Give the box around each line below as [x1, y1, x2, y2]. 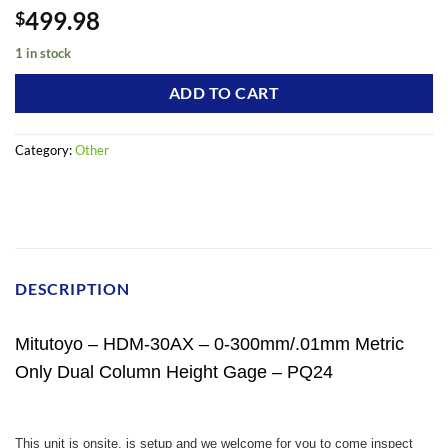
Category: [15, 141, 75, 158]
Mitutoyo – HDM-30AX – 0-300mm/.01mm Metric [15, 333, 404, 354]
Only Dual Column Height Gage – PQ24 [15, 361, 333, 382]
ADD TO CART [168, 83, 280, 102]
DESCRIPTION [15, 278, 130, 298]
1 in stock [15, 45, 71, 62]
